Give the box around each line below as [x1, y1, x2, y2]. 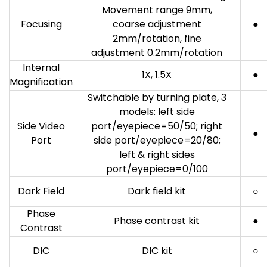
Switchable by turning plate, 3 [87, 90, 226, 104]
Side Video [17, 119, 65, 133]
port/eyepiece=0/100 [105, 162, 208, 176]
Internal [23, 60, 60, 74]
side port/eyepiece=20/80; [93, 133, 221, 147]
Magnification [10, 74, 73, 89]
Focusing [20, 17, 62, 31]
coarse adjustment [112, 17, 201, 31]
